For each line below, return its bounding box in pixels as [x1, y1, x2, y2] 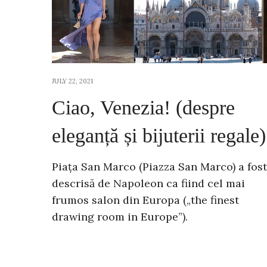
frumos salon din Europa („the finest [52, 193, 239, 207]
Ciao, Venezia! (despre [52, 96, 235, 119]
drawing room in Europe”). [52, 209, 188, 223]
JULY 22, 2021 [52, 76, 93, 85]
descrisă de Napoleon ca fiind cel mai [52, 176, 245, 190]
